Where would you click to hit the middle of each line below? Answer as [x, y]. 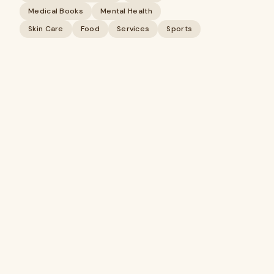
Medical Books [56, 11]
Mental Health [126, 11]
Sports [180, 29]
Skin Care [46, 29]
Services [133, 29]
